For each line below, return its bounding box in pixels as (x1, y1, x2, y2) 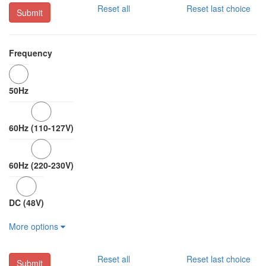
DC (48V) (9, 197, 44, 208)
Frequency (9, 47, 52, 59)
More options (9, 220, 61, 232)
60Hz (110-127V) (9, 122, 74, 134)
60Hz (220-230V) (9, 159, 74, 171)
